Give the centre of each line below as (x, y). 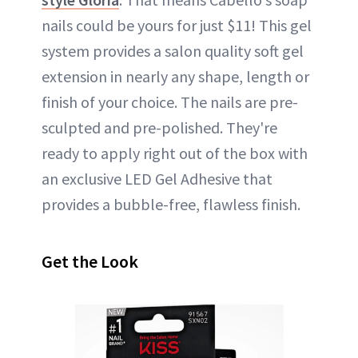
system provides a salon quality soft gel (173, 50)
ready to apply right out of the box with (175, 153)
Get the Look (90, 261)
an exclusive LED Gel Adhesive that (157, 178)
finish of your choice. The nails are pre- (170, 101)
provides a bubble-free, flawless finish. (171, 204)
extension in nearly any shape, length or (175, 76)
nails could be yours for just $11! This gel (177, 25)
